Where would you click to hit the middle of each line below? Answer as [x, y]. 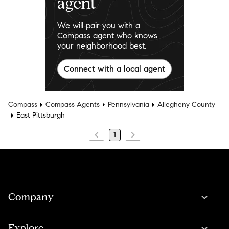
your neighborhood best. [102, 46]
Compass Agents [73, 105]
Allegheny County [186, 105]
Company [31, 197]
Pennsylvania [129, 105]
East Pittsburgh [41, 116]
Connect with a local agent [114, 69]
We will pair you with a [99, 26]
